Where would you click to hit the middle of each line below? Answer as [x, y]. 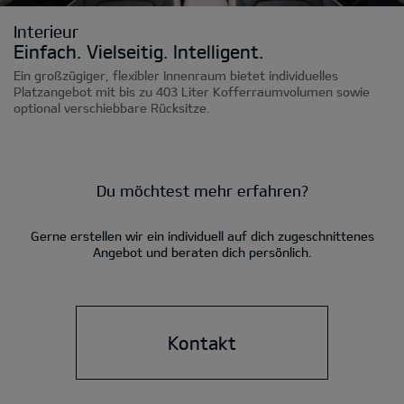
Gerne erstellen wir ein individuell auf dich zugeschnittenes [202, 236]
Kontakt [202, 343]
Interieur [46, 32]
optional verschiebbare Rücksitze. [112, 108]
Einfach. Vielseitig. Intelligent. [138, 52]
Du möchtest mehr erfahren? [202, 191]
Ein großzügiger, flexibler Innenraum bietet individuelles [176, 76]
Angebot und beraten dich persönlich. [202, 252]
